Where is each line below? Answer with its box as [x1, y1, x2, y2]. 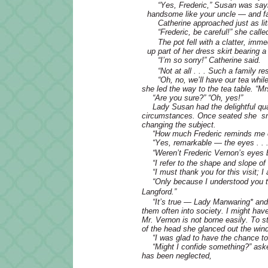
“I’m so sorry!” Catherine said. [158, 56, 261, 65]
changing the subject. [142, 120, 216, 129]
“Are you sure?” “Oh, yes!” [153, 93, 243, 102]
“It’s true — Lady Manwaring [153, 197, 250, 206]
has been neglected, [142, 251, 212, 261]
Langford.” [142, 187, 176, 196]
